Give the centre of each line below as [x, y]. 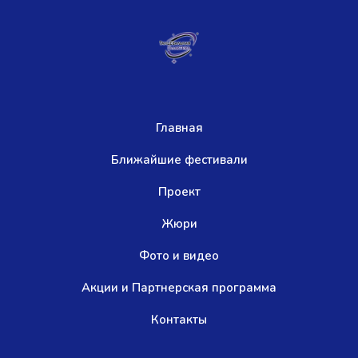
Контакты [179, 320]
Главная [179, 128]
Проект [179, 192]
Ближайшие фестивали [179, 160]
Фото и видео [179, 256]
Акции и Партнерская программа [179, 288]
